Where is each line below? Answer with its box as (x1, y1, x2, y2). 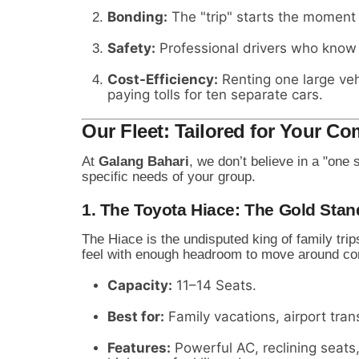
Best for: (107, 308, 164, 325)
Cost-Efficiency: (107, 71, 218, 87)
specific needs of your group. (82, 168, 256, 184)
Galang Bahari (99, 153, 189, 169)
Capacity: (107, 276, 172, 293)
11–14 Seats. (172, 276, 256, 293)
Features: (107, 339, 171, 356)
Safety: (107, 39, 155, 56)
